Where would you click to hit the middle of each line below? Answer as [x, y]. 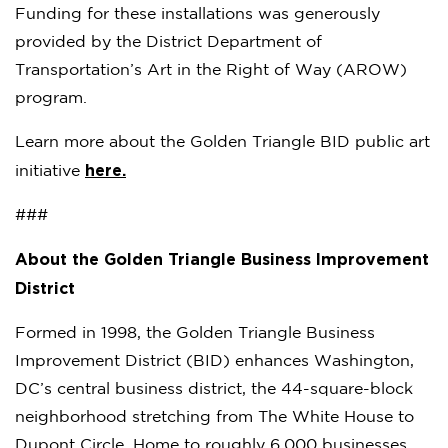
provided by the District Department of [168, 42]
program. [51, 98]
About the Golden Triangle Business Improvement [222, 259]
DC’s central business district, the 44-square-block [214, 389]
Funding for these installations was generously [197, 14]
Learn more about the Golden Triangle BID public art [222, 142]
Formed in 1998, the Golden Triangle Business [195, 333]
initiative [50, 171]
